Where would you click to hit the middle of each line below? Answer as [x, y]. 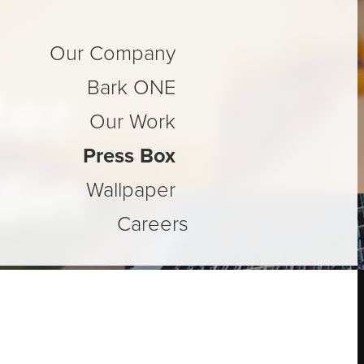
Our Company [113, 53]
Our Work [132, 121]
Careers [153, 224]
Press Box [129, 156]
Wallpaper [131, 190]
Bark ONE [131, 87]
